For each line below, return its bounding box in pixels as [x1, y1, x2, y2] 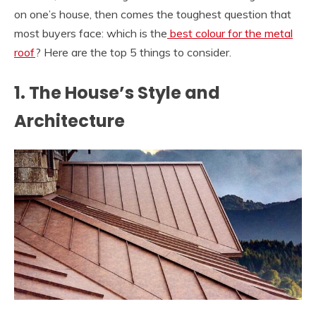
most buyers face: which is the [14, 25, 167, 40]
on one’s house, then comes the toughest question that [14, 6, 291, 21]
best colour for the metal [167, 25, 293, 40]
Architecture [14, 109, 125, 133]
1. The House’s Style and [14, 80, 220, 104]
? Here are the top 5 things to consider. [35, 44, 231, 59]
